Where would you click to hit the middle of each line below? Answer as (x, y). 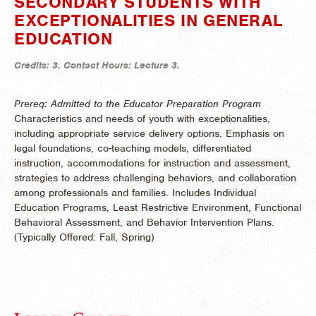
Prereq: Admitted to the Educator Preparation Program (138, 103)
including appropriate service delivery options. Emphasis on (149, 133)
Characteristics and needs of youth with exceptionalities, (142, 118)
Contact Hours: (99, 65)
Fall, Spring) (127, 237)
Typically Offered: (59, 237)
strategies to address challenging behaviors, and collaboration (155, 177)
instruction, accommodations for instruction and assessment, (152, 163)
